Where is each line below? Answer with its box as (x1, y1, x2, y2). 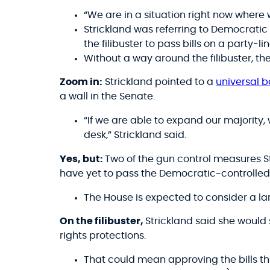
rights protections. (60, 231, 146, 241)
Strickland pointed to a (102, 77, 216, 87)
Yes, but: (60, 154, 105, 164)
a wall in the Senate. (60, 92, 155, 102)
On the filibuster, (60, 216, 145, 227)
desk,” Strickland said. (84, 130, 186, 140)
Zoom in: (60, 77, 102, 87)
